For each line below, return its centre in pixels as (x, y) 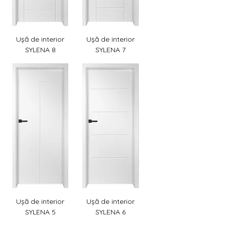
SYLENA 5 (40, 212)
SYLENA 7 (110, 50)
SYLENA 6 (110, 212)
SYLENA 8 (40, 50)
